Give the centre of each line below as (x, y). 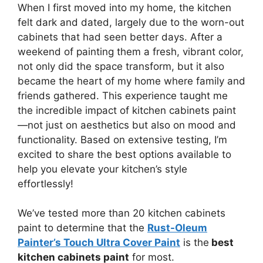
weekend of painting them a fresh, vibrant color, (131, 51)
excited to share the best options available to (124, 154)
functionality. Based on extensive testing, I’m (122, 139)
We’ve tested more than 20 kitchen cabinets (122, 213)
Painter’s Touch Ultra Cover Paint (99, 243)
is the (195, 243)
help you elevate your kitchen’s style (102, 169)
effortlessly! (45, 183)
